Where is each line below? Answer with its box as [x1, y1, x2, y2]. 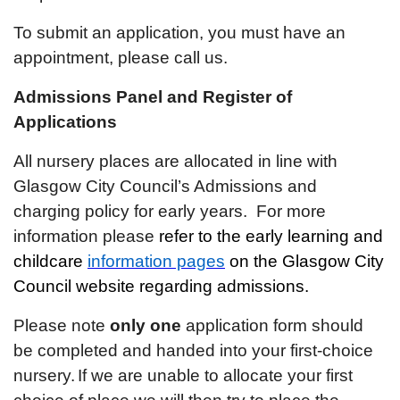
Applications [13, 112, 117, 131]
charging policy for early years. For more [13, 202, 326, 221]
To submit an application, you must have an [13, 23, 346, 42]
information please [13, 227, 159, 246]
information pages [87, 252, 225, 271]
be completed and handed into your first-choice [13, 341, 373, 360]
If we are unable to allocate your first [78, 366, 353, 385]
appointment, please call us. [13, 48, 228, 67]
